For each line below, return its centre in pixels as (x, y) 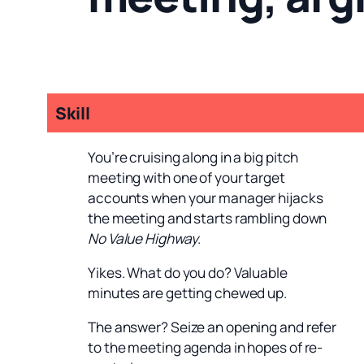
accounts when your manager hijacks (206, 197)
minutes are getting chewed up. (187, 292)
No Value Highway (143, 238)
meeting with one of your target (186, 177)
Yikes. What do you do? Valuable (188, 272)
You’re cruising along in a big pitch (193, 157)
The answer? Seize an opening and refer (212, 327)
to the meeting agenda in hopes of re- (206, 348)
